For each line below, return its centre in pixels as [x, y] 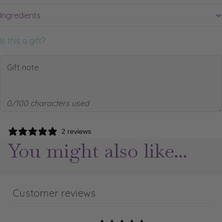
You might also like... [98, 150]
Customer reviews [54, 193]
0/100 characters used [48, 103]
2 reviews [76, 131]
